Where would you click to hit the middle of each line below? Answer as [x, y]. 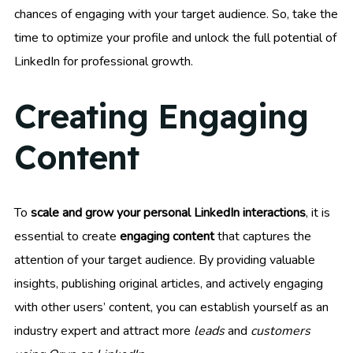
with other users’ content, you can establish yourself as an [171, 308]
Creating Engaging [161, 116]
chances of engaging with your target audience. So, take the [176, 14]
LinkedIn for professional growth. [104, 61]
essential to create [67, 237]
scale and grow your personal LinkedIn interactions [168, 213]
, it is [318, 213]
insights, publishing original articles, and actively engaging [169, 284]
